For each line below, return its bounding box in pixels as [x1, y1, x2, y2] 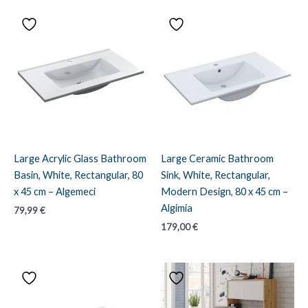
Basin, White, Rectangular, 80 [14, 168, 143, 181]
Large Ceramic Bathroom [161, 152, 274, 164]
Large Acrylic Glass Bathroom [14, 152, 146, 164]
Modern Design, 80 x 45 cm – [161, 185, 288, 197]
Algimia [161, 201, 192, 214]
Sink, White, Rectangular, [161, 168, 270, 181]
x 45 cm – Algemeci [14, 185, 96, 197]
